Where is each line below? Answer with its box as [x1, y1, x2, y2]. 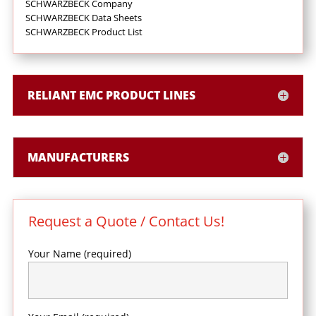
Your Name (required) [28, 247, 131, 261]
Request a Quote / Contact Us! [28, 212, 224, 231]
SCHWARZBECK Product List [25, 25, 142, 39]
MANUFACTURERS [27, 150, 129, 166]
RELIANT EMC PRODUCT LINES [27, 87, 195, 104]
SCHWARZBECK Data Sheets [25, 11, 142, 25]
